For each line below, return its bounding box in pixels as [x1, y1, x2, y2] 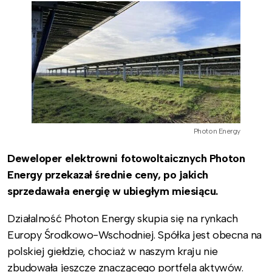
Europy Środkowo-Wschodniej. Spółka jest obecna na [7, 228, 262, 242]
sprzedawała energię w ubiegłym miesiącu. [7, 184, 218, 198]
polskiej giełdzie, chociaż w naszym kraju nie [7, 244, 218, 258]
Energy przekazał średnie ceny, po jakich [7, 168, 209, 182]
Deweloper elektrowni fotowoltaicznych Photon [7, 151, 245, 165]
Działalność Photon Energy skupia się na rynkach [7, 211, 238, 225]
